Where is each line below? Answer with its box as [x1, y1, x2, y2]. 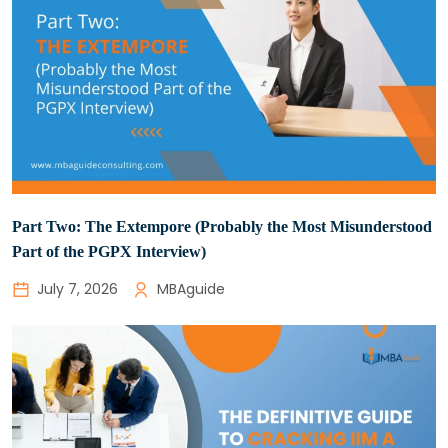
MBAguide [157, 278, 225, 299]
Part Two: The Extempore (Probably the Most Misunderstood [12, 217, 432, 235]
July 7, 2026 [37, 278, 118, 299]
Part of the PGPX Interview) [12, 242, 206, 260]
